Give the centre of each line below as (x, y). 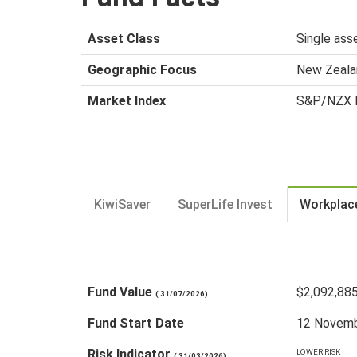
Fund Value (122, 292)
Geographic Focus (142, 69)
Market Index (127, 100)
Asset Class (124, 38)
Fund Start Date (136, 323)
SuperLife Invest (225, 205)
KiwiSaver (122, 205)
